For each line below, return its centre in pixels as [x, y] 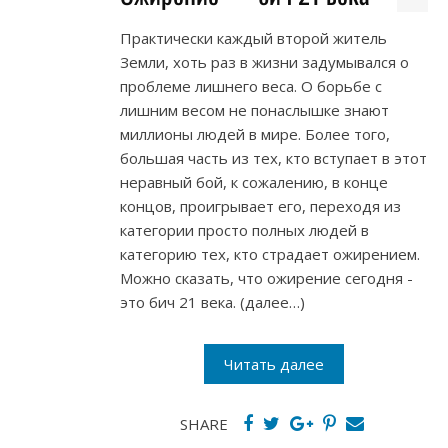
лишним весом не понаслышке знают [254, 110]
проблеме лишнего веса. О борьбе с [251, 86]
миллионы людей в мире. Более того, [255, 134]
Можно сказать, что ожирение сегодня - [266, 278]
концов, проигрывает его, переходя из [260, 206]
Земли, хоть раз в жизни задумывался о [264, 62]
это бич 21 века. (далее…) [212, 302]
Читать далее [274, 364]
